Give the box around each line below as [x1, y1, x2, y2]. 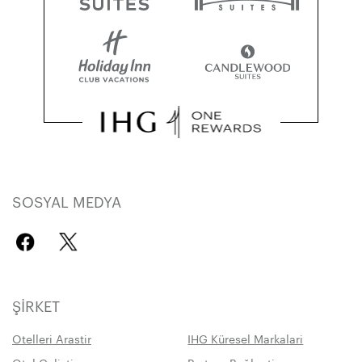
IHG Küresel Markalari [187, 330, 304, 347]
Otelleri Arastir [12, 330, 91, 347]
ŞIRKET [12, 294, 60, 315]
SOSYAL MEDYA [12, 190, 121, 211]
